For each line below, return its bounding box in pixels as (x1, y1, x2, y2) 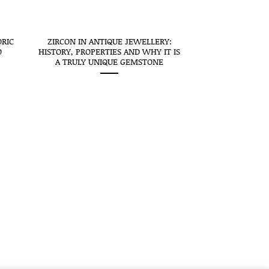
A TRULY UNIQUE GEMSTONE (55, 55, 164, 68)
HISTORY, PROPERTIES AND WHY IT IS (38, 44, 181, 58)
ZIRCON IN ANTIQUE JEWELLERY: (47, 34, 172, 47)
